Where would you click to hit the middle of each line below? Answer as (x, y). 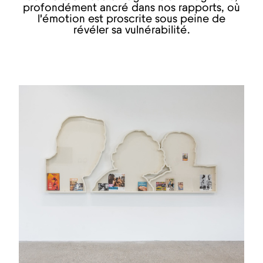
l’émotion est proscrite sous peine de (131, 19)
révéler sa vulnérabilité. (131, 31)
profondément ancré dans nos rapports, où (131, 8)
